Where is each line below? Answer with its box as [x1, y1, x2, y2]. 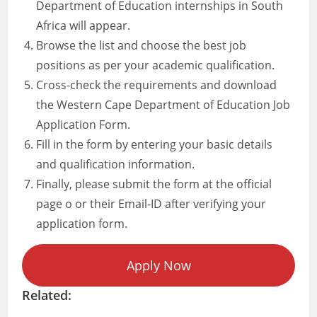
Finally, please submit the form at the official [36, 176, 272, 192]
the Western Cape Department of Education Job [36, 97, 291, 113]
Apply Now [126, 257, 191, 274]
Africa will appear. [36, 18, 131, 33]
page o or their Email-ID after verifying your [36, 196, 267, 212]
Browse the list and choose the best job [36, 38, 247, 53]
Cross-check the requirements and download [36, 77, 277, 93]
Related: [22, 287, 72, 304]
